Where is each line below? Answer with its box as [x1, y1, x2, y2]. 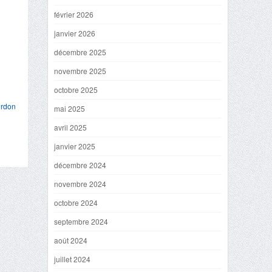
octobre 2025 [54, 84, 98, 95]
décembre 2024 [54, 160, 106, 170]
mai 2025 [54, 103, 85, 114]
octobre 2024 [54, 197, 98, 208]
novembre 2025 [54, 66, 106, 76]
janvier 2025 [54, 141, 95, 151]
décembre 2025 [54, 47, 106, 57]
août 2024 [54, 235, 87, 245]
